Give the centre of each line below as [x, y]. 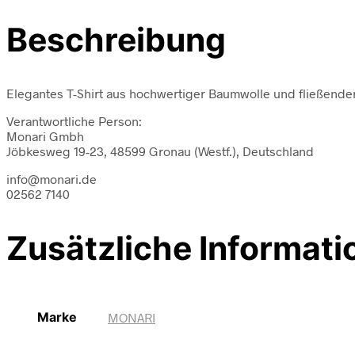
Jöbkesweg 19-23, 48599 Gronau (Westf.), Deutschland [160, 151]
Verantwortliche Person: [74, 121]
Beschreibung [116, 39]
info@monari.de [52, 179]
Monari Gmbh [45, 136]
